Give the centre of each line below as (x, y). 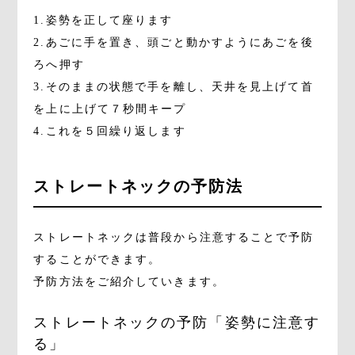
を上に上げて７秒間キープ (110, 109)
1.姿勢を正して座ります (103, 20)
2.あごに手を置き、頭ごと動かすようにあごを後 (174, 42)
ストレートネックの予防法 (139, 186)
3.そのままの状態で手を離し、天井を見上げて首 (174, 86)
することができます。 (97, 259)
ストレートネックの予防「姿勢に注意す (177, 322)
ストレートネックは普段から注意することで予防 (174, 237)
